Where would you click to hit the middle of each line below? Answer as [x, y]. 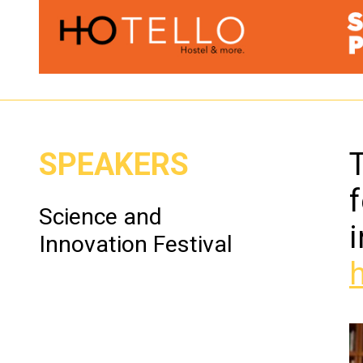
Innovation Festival [135, 245]
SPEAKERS [113, 165]
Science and [100, 217]
